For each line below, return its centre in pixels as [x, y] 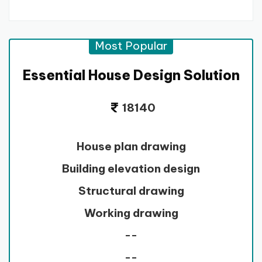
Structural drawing [131, 190]
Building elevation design [131, 168]
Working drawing [131, 213]
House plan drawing [131, 146]
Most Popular [131, 45]
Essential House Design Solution [131, 75]
